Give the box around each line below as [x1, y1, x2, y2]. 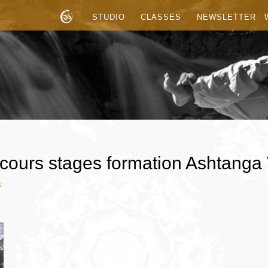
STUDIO [92, 12, 125, 22]
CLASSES [141, 12, 181, 22]
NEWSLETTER [197, 12, 256, 22]
